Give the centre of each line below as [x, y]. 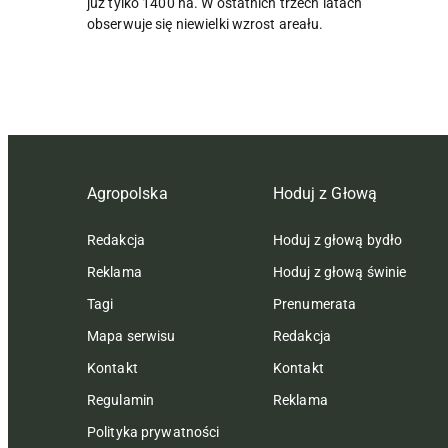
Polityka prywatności [153, 431]
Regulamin [121, 399]
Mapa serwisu [131, 335]
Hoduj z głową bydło [338, 239]
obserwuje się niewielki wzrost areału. [205, 23]
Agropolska [127, 193]
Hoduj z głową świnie [340, 271]
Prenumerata [315, 303]
